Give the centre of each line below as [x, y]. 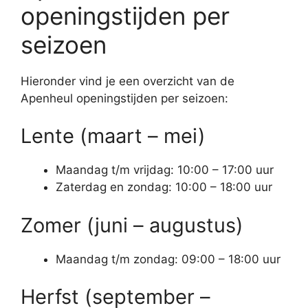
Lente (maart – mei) [113, 136]
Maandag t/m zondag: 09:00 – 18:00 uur [168, 259]
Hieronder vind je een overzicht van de [128, 81]
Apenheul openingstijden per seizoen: [124, 98]
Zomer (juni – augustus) [132, 225]
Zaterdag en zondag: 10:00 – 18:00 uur [164, 187]
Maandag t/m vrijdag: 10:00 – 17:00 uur [165, 170]
